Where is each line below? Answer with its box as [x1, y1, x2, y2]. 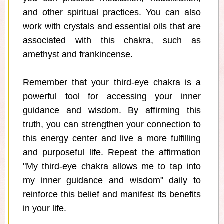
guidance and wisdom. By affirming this [23, 105, 201, 116]
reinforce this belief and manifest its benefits [23, 189, 201, 200]
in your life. [23, 203, 66, 214]
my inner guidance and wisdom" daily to [23, 175, 201, 186]
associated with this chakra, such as [23, 35, 201, 46]
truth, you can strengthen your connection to [23, 119, 201, 130]
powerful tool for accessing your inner [23, 91, 201, 102]
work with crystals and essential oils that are [23, 21, 201, 32]
